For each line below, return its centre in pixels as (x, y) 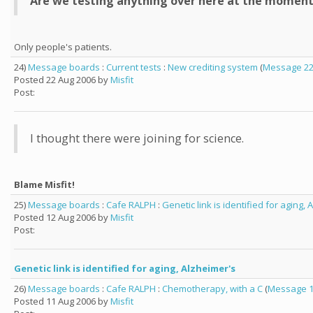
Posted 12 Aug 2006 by (62, 217)
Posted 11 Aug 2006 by (62, 301)
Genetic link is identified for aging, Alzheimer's (125, 268)
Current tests (134, 67)
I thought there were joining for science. (137, 138)
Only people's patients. (63, 47)
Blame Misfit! (44, 184)
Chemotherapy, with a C (212, 289)
